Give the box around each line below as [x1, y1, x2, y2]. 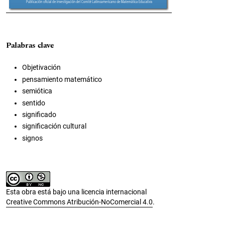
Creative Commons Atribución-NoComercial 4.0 [6, 197, 153, 206]
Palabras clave [6, 40, 54, 52]
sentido [22, 98, 45, 107]
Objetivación [22, 63, 61, 72]
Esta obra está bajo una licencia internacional [6, 187, 147, 196]
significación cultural [22, 122, 86, 131]
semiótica [22, 87, 52, 95]
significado [22, 110, 56, 119]
